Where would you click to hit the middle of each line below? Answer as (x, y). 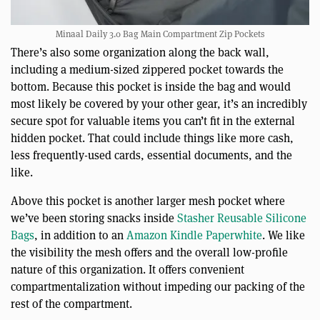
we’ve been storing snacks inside (94, 218)
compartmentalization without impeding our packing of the (158, 286)
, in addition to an (80, 235)
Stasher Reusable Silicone (242, 218)
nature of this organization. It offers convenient (127, 269)
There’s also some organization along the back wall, (140, 52)
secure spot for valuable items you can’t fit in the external (153, 121)
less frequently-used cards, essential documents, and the (151, 155)
